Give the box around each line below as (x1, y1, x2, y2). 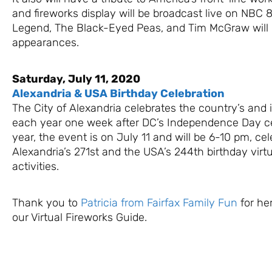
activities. (12, 159, 59, 173)
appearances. (12, 35, 79, 49)
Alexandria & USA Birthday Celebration (12, 86, 225, 100)
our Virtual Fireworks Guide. (12, 210, 147, 224)
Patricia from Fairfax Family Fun (81, 195, 237, 209)
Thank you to (12, 195, 81, 209)
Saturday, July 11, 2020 (12, 72, 140, 86)
